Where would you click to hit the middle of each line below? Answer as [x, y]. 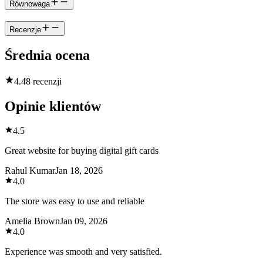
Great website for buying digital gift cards [82, 151]
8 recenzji [44, 81]
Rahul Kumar [30, 171]
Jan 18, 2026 [79, 171]
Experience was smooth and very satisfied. [83, 252]
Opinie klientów [53, 106]
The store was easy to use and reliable [75, 201]
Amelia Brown [32, 221]
